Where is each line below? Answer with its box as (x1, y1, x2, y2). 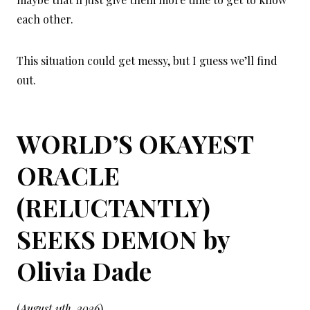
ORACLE (17, 158, 120, 192)
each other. (17, 12, 73, 27)
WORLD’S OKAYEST (17, 127, 253, 161)
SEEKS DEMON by (17, 222, 230, 256)
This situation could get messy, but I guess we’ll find (17, 53, 277, 69)
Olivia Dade (17, 254, 152, 288)
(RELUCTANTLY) (17, 190, 210, 224)
